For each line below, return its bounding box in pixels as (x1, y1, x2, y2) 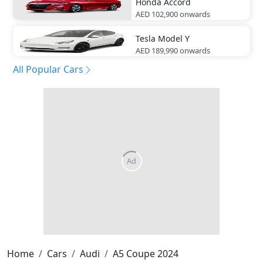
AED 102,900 (136, 8, 178, 19)
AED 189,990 (136, 45, 178, 56)
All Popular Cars (13, 62, 83, 76)
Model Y (158, 32, 190, 44)
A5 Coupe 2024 (113, 247, 178, 260)
